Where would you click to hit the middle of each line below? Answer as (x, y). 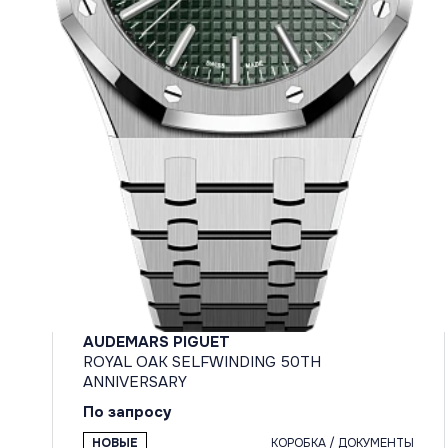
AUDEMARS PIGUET (156, 342)
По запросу (127, 412)
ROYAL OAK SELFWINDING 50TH (202, 362)
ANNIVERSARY (135, 382)
